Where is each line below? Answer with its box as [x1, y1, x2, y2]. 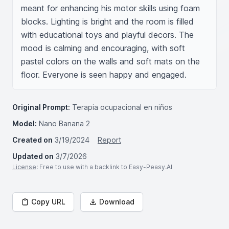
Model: [12, 119, 37, 128]
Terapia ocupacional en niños [72, 103, 172, 111]
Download [99, 197, 134, 206]
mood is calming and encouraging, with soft [21, 43, 185, 53]
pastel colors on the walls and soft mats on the [21, 56, 200, 66]
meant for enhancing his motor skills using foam [21, 3, 200, 13]
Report [98, 135, 121, 144]
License [12, 163, 36, 171]
